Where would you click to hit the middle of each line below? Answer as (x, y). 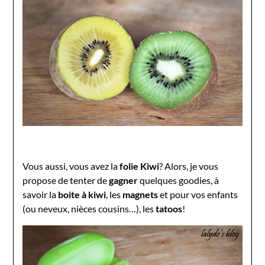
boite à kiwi (82, 194)
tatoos (169, 209)
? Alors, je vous (189, 166)
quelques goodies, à (179, 180)
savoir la (41, 194)
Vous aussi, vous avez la (71, 166)
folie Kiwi (140, 166)
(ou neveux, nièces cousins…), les (89, 209)
